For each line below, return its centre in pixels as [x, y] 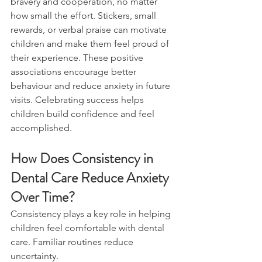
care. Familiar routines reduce [73, 242]
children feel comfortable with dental [89, 228]
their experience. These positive [78, 58]
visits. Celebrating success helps [78, 100]
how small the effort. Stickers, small [85, 16]
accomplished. [41, 128]
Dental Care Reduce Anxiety [91, 178]
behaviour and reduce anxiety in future [92, 86]
